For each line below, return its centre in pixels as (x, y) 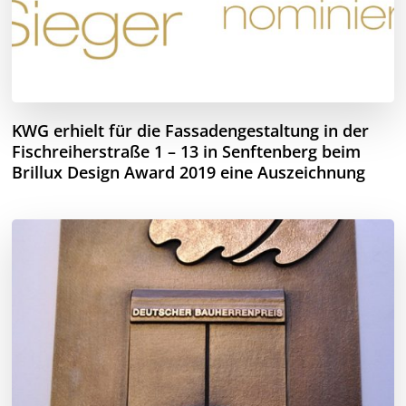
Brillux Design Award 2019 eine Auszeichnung (189, 172)
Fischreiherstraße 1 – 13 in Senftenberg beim (187, 151)
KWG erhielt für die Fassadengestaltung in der (191, 130)
